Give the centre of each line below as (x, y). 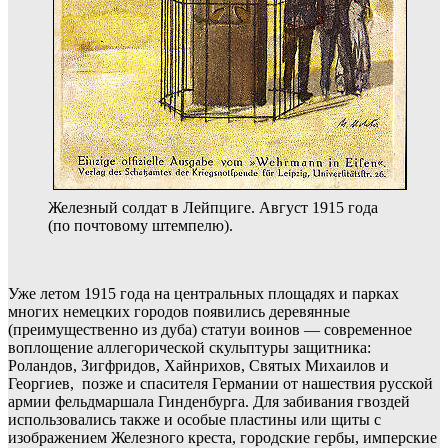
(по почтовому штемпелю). (140, 226)
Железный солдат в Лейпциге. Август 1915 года (213, 208)
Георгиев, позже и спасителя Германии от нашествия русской (220, 384)
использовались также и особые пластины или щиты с (194, 420)
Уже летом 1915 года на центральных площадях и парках (205, 294)
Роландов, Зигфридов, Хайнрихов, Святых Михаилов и (198, 366)
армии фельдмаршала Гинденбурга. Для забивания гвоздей (209, 402)
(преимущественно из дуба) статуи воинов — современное (210, 330)
